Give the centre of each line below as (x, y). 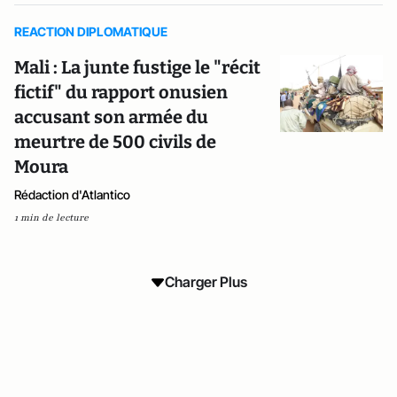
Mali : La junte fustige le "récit (137, 67)
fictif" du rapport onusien (121, 92)
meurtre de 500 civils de (115, 142)
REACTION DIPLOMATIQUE (91, 31)
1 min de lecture (51, 218)
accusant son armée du (111, 117)
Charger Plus (206, 282)
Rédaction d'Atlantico (72, 195)
